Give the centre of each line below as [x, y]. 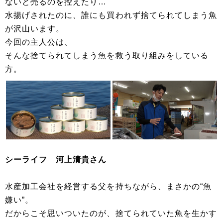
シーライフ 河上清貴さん [56, 160]
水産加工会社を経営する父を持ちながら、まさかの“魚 [109, 187]
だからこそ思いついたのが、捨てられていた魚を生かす [111, 214]
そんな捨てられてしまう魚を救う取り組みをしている [107, 56]
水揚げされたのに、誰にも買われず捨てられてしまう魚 [111, 15]
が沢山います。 [35, 29]
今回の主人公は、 [39, 42]
